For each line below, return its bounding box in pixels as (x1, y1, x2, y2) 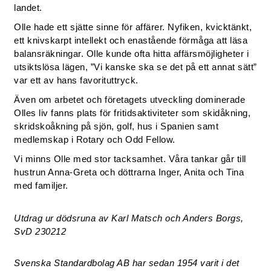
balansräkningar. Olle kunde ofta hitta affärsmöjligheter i (14, 48, 249, 59)
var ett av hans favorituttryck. (14, 75, 139, 85)
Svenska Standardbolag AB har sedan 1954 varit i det (14, 258, 240, 268)
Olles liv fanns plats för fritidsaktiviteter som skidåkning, (14, 108, 251, 118)
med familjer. (14, 180, 68, 191)
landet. (14, 2, 42, 13)
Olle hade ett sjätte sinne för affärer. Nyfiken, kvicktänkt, (14, 22, 252, 32)
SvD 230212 (14, 226, 67, 237)
